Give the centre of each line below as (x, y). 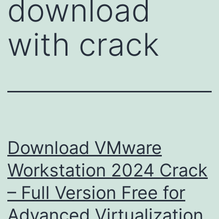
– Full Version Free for (96, 192)
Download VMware (85, 147)
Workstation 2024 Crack (108, 170)
